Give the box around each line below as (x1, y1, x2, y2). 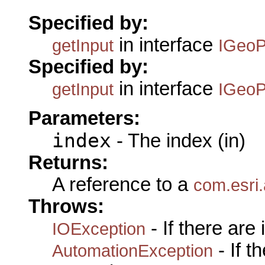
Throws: (28, 196, 104, 218)
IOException (52, 219, 146, 239)
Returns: (28, 152, 108, 174)
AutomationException (52, 241, 213, 261)
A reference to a (52, 174, 193, 196)
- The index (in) (111, 130, 245, 152)
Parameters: (28, 108, 140, 130)
